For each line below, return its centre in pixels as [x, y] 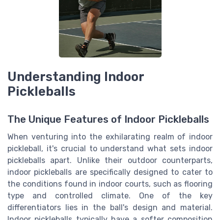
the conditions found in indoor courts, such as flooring [110, 184]
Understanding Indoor [76, 77]
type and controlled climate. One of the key [110, 195]
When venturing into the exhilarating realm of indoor [110, 137]
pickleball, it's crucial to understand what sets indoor [110, 148]
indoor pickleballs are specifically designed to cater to [110, 172]
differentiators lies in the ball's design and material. [110, 207]
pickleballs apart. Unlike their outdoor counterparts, [110, 160]
